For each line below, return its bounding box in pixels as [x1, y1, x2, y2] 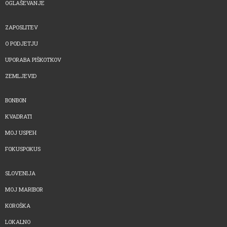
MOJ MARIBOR [5, 185, 43, 193]
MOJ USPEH [5, 128, 36, 136]
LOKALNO [5, 217, 30, 225]
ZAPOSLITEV [5, 23, 38, 31]
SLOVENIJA [5, 169, 35, 177]
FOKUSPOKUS [5, 144, 41, 153]
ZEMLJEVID [5, 71, 36, 80]
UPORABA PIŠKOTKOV [5, 55, 61, 63]
